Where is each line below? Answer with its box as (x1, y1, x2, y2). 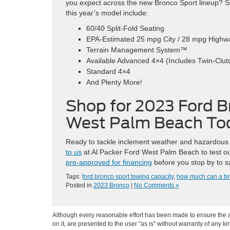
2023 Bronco (93, 181, 129, 189)
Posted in (66, 181, 93, 189)
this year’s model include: (66, 8, 148, 17)
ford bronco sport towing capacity (82, 172, 174, 180)
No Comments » (134, 181, 179, 189)
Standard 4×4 (86, 67, 130, 75)
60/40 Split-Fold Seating (86, 24, 164, 32)
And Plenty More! (86, 78, 142, 86)
